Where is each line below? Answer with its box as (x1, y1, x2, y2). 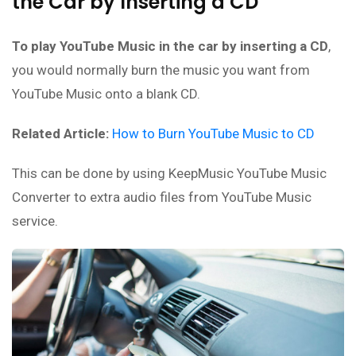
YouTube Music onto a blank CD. (12, 85, 200, 102)
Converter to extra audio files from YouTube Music (12, 188, 311, 205)
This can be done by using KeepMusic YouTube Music (12, 164, 327, 181)
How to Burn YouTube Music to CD (112, 125, 315, 141)
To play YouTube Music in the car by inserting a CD (12, 37, 328, 54)
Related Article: (12, 125, 109, 141)
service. (12, 212, 58, 229)
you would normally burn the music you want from (12, 61, 310, 78)
